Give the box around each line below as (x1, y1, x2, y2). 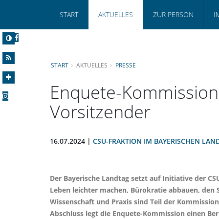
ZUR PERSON (153, 10, 194, 19)
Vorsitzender (50, 99, 151, 124)
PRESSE (115, 61, 136, 69)
